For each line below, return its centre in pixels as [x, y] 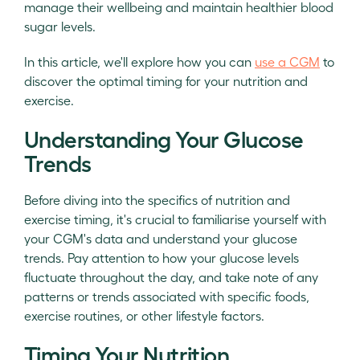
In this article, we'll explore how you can [139, 62]
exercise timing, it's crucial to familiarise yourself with [175, 219]
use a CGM [287, 62]
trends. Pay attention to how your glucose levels [162, 258]
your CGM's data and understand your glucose [161, 239]
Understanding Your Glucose [164, 139]
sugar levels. [60, 27]
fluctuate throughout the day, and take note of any [171, 277]
